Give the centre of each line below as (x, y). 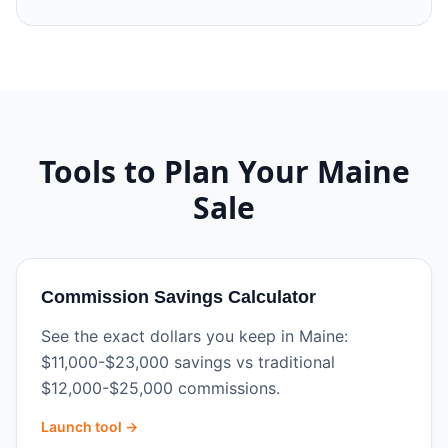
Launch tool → (89, 426)
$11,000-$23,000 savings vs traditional (188, 362)
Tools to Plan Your (177, 171)
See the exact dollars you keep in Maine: (194, 336)
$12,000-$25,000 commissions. (160, 388)
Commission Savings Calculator (178, 297)
